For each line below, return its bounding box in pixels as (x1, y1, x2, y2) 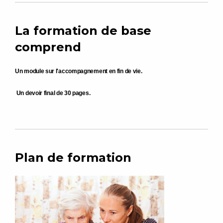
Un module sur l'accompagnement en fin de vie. (15, 68, 142, 75)
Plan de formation (15, 150, 131, 165)
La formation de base (15, 23, 151, 38)
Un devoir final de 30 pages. (15, 90, 92, 97)
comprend (15, 40, 81, 54)
